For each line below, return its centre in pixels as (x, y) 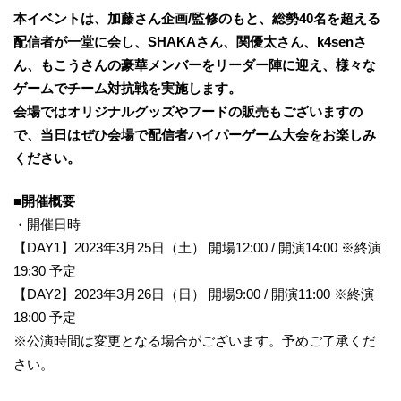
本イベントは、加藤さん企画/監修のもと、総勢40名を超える (197, 18)
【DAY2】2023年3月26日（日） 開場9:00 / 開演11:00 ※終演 (194, 294)
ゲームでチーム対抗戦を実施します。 (128, 88)
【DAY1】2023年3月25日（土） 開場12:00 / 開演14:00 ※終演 (197, 248)
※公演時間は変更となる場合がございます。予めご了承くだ (195, 341)
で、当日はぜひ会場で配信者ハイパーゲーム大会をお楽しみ (195, 134)
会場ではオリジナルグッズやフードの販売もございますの (188, 111)
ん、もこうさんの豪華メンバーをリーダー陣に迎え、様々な (195, 64)
